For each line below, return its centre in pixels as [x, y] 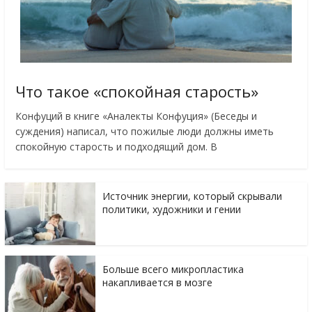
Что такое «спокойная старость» [136, 92]
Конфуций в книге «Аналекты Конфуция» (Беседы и [136, 116]
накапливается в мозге [157, 283]
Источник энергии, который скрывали [192, 196]
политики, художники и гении [171, 210]
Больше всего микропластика [173, 270]
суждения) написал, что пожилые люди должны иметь [144, 132]
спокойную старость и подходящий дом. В [116, 147]
